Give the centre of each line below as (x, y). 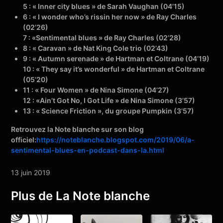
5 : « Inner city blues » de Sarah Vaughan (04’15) (104, 6)
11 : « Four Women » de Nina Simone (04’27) (96, 90)
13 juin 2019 (31, 173)
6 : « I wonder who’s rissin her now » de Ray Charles (110, 17)
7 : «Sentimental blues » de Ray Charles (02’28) (102, 38)
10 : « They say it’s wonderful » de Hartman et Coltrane (114, 69)
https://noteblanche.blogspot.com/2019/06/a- (116, 140)
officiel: (24, 140)
